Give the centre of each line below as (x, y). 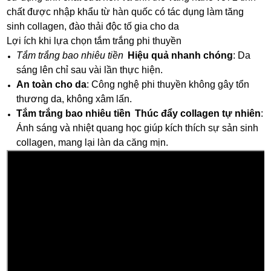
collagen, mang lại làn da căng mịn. (93, 142)
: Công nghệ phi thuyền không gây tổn (168, 84)
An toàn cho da (52, 84)
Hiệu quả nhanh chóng (181, 55)
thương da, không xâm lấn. (74, 99)
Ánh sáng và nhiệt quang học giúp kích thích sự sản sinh (138, 128)
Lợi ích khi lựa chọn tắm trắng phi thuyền (94, 41)
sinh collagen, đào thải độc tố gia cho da (94, 26)
